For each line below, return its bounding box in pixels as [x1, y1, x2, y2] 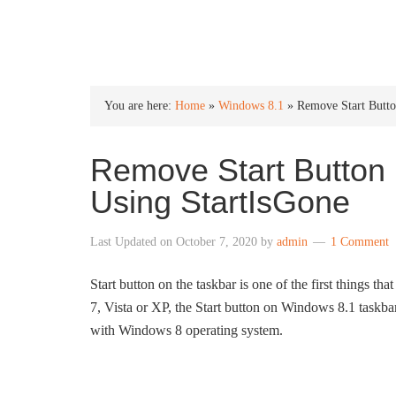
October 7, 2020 [176, 235, 257, 248]
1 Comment [331, 235, 389, 248]
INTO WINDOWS [90, 16, 277, 40]
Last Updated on [90, 235, 176, 248]
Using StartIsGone [90, 184, 350, 220]
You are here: [104, 99, 175, 112]
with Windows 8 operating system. [90, 323, 283, 338]
